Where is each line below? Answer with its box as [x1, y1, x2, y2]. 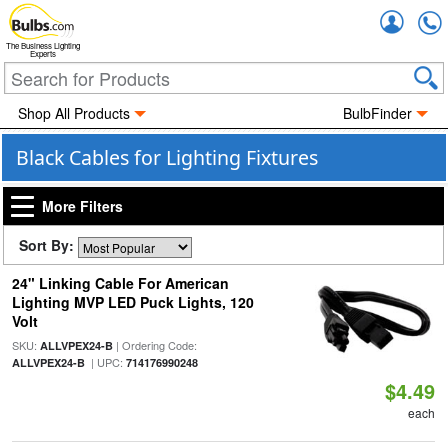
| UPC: [84, 354, 126, 370]
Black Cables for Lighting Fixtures [16, 144, 318, 171]
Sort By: [19, 235, 78, 255]
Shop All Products [17, 103, 130, 123]
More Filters [42, 196, 123, 216]
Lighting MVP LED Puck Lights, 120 [11, 292, 254, 312]
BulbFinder [343, 103, 413, 123]
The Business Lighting [6, 40, 80, 52]
